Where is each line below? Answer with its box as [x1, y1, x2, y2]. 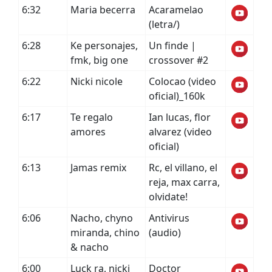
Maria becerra [70, 3, 135, 16]
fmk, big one [70, 53, 128, 67]
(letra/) [149, 18, 180, 31]
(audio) [149, 226, 181, 239]
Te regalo [70, 110, 113, 124]
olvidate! [149, 190, 188, 203]
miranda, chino [70, 226, 140, 239]
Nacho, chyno [70, 211, 133, 225]
